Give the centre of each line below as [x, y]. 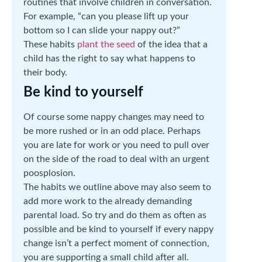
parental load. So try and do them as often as [115, 215]
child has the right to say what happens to [109, 58]
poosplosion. [49, 173]
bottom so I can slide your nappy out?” [102, 30]
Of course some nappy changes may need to [114, 117]
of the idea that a [171, 44]
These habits [50, 44]
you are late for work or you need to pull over [116, 145]
